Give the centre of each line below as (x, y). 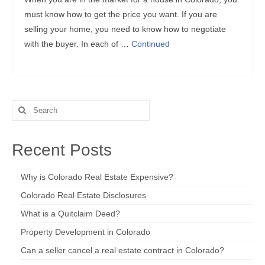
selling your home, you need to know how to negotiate (125, 29)
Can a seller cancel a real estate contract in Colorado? (122, 250)
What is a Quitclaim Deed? (70, 214)
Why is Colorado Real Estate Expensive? (97, 177)
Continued (151, 44)
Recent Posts (62, 150)
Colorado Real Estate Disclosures (83, 195)
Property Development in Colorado (85, 232)
